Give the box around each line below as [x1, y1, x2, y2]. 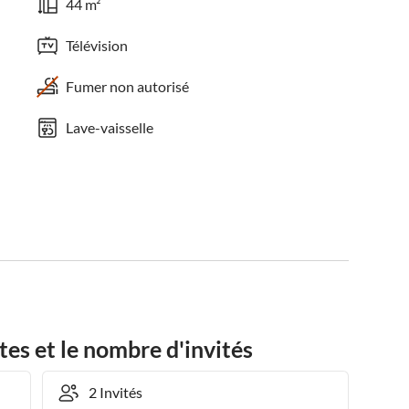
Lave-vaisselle [66, 119, 154, 136]
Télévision [66, 37, 129, 54]
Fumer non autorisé [66, 78, 190, 95]
